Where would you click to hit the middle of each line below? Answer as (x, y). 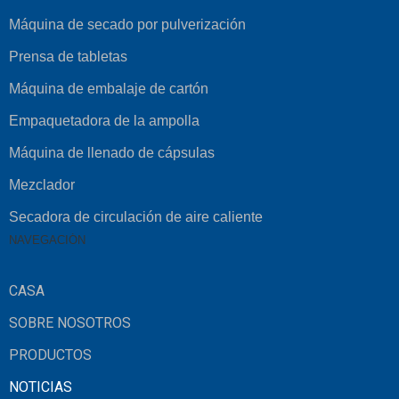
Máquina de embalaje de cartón (109, 89)
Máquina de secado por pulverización (127, 24)
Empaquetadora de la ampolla (104, 121)
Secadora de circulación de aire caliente (136, 217)
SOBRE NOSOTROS (70, 323)
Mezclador (42, 185)
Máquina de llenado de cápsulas (112, 153)
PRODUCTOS (50, 355)
